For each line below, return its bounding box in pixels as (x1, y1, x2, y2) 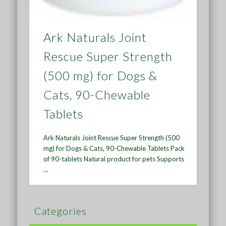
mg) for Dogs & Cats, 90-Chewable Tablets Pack (43, 144, 185, 153)
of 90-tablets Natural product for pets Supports (43, 155, 185, 163)
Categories (34, 204, 87, 217)
